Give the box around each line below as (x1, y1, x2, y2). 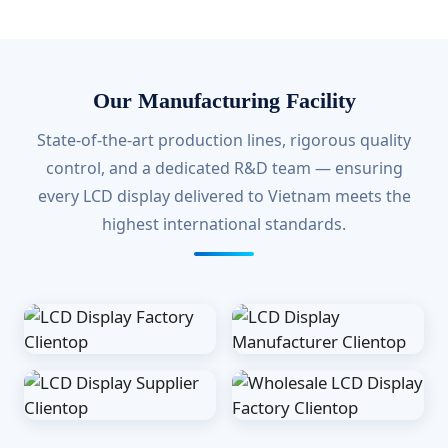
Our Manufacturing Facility (92, 88, 356, 113)
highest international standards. (102, 213, 346, 235)
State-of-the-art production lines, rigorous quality (37, 129, 411, 151)
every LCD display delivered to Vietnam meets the (37, 185, 411, 207)
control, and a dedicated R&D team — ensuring (45, 157, 403, 179)
